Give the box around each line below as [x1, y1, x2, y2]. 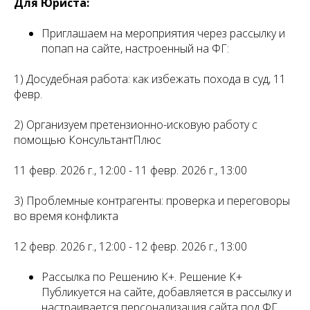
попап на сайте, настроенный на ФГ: [42, 41, 229, 56]
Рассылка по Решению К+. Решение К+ [42, 269, 242, 284]
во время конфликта [14, 208, 118, 224]
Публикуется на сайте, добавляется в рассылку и [42, 284, 291, 300]
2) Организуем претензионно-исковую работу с [14, 117, 257, 132]
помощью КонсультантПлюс [14, 132, 161, 147]
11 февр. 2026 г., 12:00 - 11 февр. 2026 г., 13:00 [14, 163, 247, 178]
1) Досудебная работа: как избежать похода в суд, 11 [14, 71, 286, 86]
